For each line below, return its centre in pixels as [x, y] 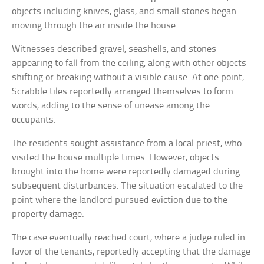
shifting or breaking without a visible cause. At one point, [128, 77]
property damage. [48, 214]
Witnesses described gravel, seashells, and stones [114, 49]
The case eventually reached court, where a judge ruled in [129, 237]
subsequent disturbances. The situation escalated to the [128, 186]
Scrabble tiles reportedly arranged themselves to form [123, 91]
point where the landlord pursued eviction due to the [120, 200]
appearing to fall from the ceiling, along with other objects [129, 63]
